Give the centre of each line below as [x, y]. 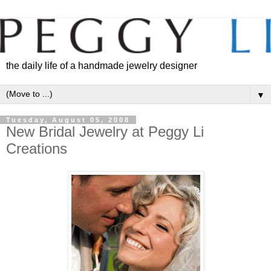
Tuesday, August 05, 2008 [68, 119]
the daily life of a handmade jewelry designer [102, 65]
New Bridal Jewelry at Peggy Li [105, 131]
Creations [37, 148]
